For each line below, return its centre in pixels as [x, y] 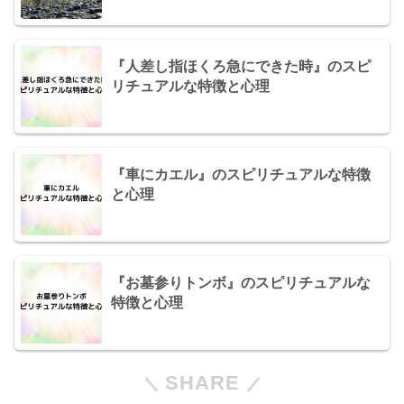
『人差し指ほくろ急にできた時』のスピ [241, 66]
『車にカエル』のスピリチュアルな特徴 [241, 174]
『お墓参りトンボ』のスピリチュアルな [241, 282]
